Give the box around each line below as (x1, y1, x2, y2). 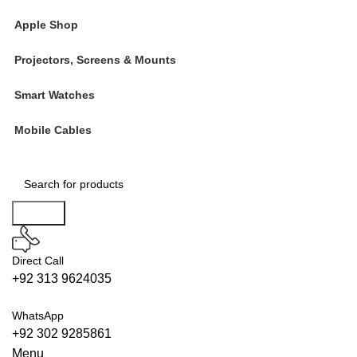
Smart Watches (14, 88, 95, 101)
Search (18, 206, 59, 220)
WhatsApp (12, 309, 64, 322)
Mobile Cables (14, 124, 92, 136)
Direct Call (12, 254, 64, 267)
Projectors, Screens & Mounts (14, 53, 176, 66)
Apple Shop (14, 18, 78, 31)
